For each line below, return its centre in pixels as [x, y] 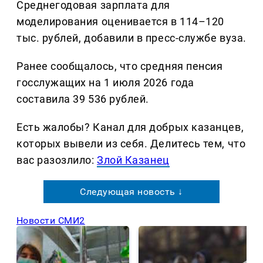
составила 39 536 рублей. [83, 99]
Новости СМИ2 [51, 220]
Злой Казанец [133, 160]
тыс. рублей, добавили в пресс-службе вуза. [131, 38]
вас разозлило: [57, 160]
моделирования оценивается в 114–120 [120, 21]
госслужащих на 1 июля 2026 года [105, 82]
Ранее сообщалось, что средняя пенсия [120, 66]
